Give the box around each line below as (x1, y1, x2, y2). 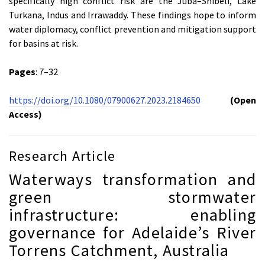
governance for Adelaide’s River (9, 221, 256, 243)
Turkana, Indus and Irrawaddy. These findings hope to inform (9, 8, 256, 21)
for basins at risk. (9, 37, 78, 49)
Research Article (9, 146, 116, 165)
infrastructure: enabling (9, 203, 256, 225)
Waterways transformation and (9, 168, 256, 190)
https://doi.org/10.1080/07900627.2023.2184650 (9, 93, 201, 106)
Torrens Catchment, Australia (9, 239, 230, 261)
